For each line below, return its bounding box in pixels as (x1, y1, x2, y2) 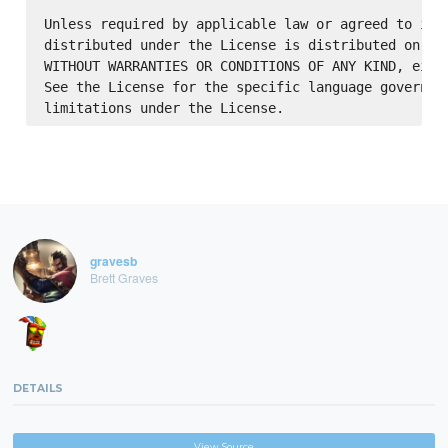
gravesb (89, 252, 137, 271)
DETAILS (13, 381, 64, 395)
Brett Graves (89, 268, 158, 286)
